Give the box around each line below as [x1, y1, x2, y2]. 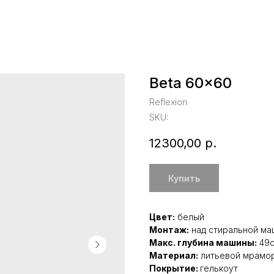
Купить [168, 172, 200, 183]
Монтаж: [149, 224, 189, 235]
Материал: [149, 250, 198, 261]
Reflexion [149, 97, 187, 107]
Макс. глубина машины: [149, 237, 257, 248]
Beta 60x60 [149, 74, 232, 92]
